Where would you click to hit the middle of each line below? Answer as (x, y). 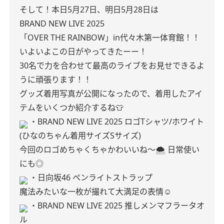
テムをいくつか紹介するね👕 (71, 107)
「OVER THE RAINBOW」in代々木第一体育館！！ (110, 37)
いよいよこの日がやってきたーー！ (83, 51)
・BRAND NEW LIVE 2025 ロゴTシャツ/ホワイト (117, 121)
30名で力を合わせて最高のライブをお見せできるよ (112, 65)
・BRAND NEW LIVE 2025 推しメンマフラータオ (117, 205)
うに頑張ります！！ (55, 79)
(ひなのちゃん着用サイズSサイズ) (80, 135)
